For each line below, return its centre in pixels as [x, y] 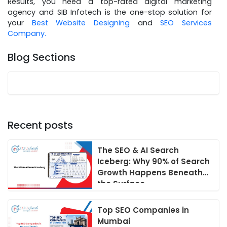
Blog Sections [42, 57]
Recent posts [40, 125]
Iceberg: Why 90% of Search [154, 161]
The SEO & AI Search [138, 150]
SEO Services [186, 23]
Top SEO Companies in [143, 210]
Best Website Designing [81, 23]
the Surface [121, 183]
